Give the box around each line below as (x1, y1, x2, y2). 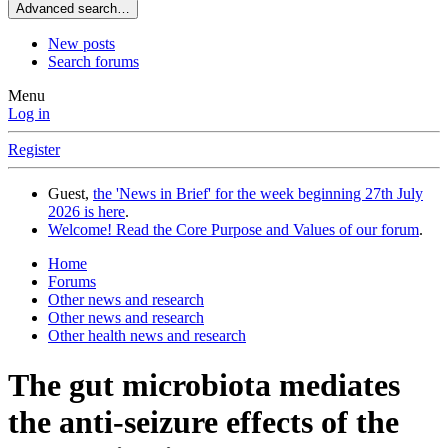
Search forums (48, 53, 139, 71)
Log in (8, 105, 50, 123)
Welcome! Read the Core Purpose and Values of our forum (48, 221, 419, 239)
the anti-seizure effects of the (8, 403, 399, 440)
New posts (48, 35, 115, 53)
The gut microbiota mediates (8, 366, 400, 403)
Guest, (48, 185, 93, 203)
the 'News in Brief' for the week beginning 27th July (93, 185, 423, 203)
